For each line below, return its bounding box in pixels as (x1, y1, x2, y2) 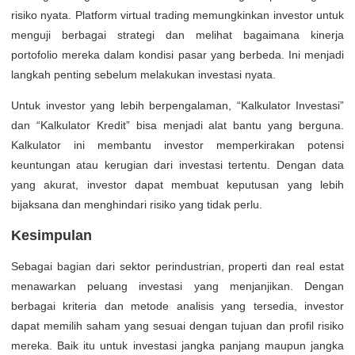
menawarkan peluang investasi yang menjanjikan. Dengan (11, 280, 344, 292)
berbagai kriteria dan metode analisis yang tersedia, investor (11, 300, 344, 312)
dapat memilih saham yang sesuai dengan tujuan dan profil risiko (11, 319, 344, 332)
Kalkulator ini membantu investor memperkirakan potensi (11, 139, 344, 151)
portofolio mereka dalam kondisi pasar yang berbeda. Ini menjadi (11, 48, 344, 61)
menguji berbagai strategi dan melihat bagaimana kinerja (11, 29, 344, 41)
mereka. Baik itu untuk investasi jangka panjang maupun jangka (11, 339, 344, 352)
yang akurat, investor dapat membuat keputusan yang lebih (11, 178, 344, 191)
